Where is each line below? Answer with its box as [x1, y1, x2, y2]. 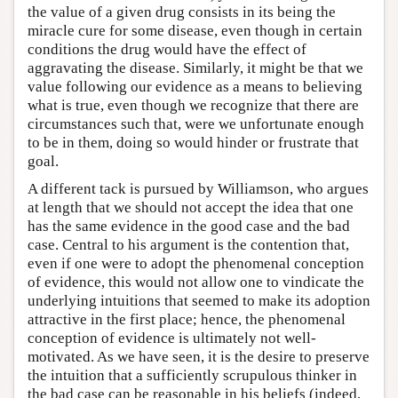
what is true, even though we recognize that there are [28, 96, 359, 114]
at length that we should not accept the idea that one [28, 198, 354, 216]
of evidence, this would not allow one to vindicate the [28, 273, 364, 291]
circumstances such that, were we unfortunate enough [28, 115, 364, 132]
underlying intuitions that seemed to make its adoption [28, 291, 370, 309]
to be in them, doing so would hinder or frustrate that [28, 133, 359, 151]
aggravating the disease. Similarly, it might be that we [28, 59, 363, 76]
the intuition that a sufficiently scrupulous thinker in [28, 366, 357, 384]
